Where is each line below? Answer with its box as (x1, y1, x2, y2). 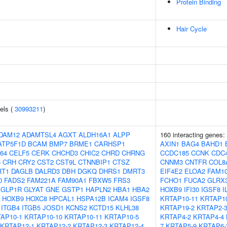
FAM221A (27, 175, 56, 185)
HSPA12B (77, 194, 106, 203)
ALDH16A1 (79, 130, 111, 139)
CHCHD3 (52, 148, 78, 158)
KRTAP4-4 (193, 212, 224, 221)
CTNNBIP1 (78, 157, 110, 167)
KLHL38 (116, 203, 139, 212)
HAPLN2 (86, 184, 111, 194)
